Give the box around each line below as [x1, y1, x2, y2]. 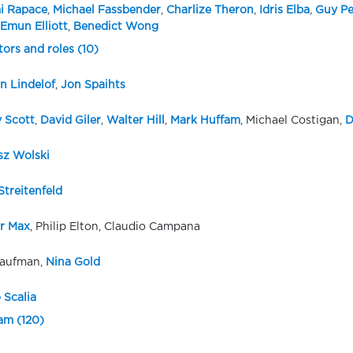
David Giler [39, 116, 101, 126]
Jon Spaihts [60, 80, 125, 91]
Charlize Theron [165, 6, 254, 16]
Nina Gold [45, 258, 100, 268]
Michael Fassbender [52, 6, 161, 16]
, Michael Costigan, [240, 116, 345, 126]
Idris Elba [258, 6, 310, 16]
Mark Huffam [169, 116, 240, 126]
